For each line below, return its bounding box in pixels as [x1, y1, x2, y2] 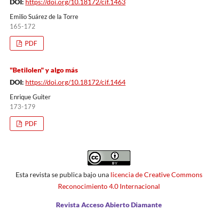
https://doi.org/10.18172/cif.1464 [25, 77, 126, 86]
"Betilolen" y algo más [9, 65, 78, 74]
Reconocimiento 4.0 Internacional [58, 182, 160, 190]
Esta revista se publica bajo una [16, 170, 110, 179]
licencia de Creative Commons [110, 170, 202, 179]
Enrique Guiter [9, 92, 51, 101]
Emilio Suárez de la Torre [9, 12, 78, 20]
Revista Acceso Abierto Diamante [56, 200, 162, 209]
